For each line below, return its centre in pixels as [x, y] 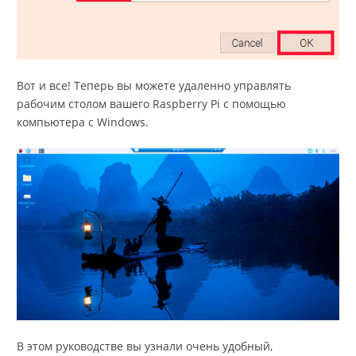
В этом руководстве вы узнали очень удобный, [145, 346]
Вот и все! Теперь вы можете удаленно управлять [154, 86]
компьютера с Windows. [83, 122]
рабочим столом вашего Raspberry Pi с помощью [151, 104]
